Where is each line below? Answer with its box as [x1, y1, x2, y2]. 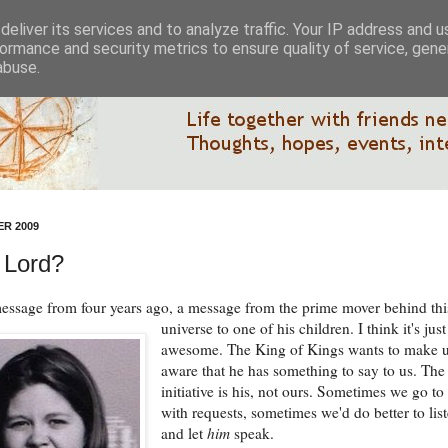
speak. [230, 422, 275, 443]
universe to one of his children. [161, 317, 359, 338]
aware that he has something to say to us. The [161, 359, 446, 380]
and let [161, 422, 208, 443]
